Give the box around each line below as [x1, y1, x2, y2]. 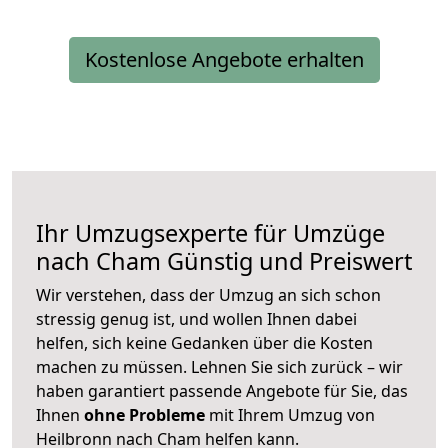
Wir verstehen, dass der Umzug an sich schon [36, 284, 381, 307]
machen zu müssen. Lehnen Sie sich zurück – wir [36, 356, 403, 379]
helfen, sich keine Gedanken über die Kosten [36, 332, 373, 355]
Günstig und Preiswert [161, 245, 412, 278]
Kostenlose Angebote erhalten [84, 46, 364, 74]
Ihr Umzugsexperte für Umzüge [36, 217, 385, 250]
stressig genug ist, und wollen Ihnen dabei [36, 308, 357, 331]
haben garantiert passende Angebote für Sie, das [36, 380, 408, 403]
